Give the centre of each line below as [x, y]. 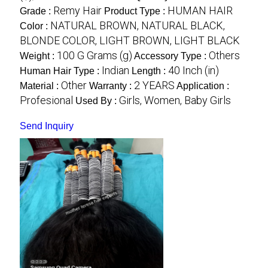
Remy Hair [77, 10]
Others [224, 55]
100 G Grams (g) [94, 55]
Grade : [36, 11]
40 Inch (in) [193, 70]
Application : [202, 86]
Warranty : [111, 86]
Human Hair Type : [60, 71]
